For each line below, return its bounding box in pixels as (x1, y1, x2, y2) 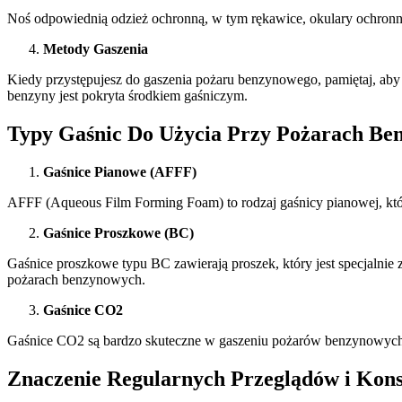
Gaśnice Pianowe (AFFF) (43, 164, 197, 180)
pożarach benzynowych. (7, 272, 145, 288)
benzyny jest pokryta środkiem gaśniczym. (7, 88, 248, 104)
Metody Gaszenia (43, 41, 148, 57)
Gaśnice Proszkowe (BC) (43, 225, 194, 241)
